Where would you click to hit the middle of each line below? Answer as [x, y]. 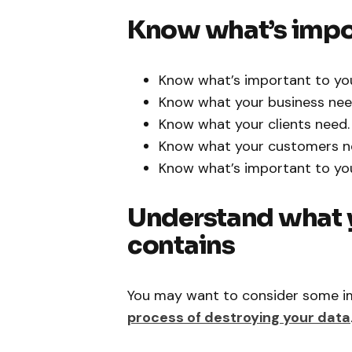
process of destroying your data [239, 317]
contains [181, 245]
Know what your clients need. [254, 124]
